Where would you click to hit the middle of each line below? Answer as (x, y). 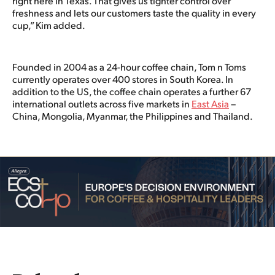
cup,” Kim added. (49, 25)
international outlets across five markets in (102, 103)
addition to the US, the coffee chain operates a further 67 (132, 91)
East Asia (210, 103)
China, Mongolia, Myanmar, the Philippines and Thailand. (133, 115)
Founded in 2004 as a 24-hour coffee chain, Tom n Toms (129, 66)
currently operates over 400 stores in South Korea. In (123, 79)
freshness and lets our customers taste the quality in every (134, 12)
